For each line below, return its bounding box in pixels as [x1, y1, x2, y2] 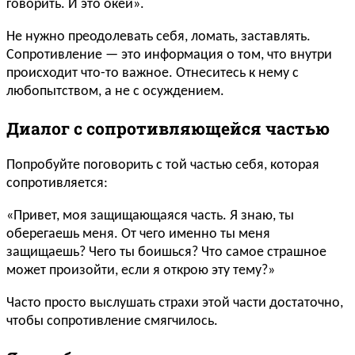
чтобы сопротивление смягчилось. [6, 313, 218, 329]
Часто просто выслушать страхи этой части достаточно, [6, 295, 343, 311]
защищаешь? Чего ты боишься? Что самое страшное [6, 244, 326, 260]
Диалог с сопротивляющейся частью [6, 116, 330, 139]
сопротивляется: [6, 175, 108, 191]
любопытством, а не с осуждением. [6, 83, 224, 99]
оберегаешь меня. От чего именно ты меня [6, 226, 270, 242]
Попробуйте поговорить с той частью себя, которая [6, 157, 319, 173]
